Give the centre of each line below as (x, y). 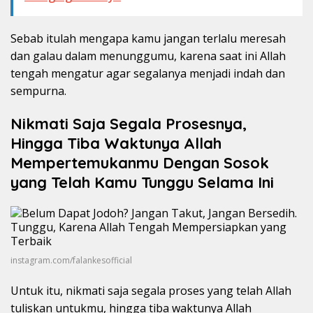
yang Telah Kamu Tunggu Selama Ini (142, 183)
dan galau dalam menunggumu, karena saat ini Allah (148, 56)
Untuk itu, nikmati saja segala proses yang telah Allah (151, 290)
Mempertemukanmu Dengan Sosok (140, 163)
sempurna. (38, 91)
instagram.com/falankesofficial (71, 260)
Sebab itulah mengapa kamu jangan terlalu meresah (148, 39)
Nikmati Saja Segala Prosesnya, (129, 124)
